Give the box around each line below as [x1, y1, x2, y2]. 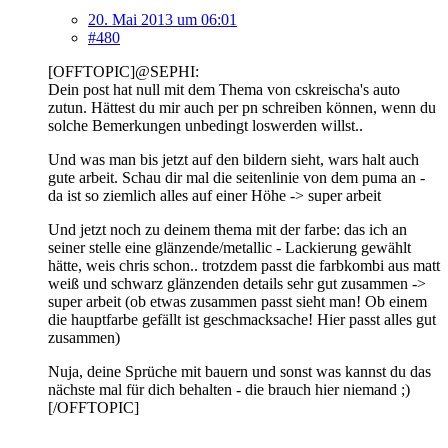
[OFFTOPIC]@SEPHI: [48, 62, 199, 80]
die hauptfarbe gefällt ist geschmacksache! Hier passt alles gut [48, 310, 436, 328]
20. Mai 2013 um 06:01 [88, 10, 237, 28]
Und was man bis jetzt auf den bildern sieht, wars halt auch [48, 150, 419, 168]
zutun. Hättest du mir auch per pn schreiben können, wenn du [48, 98, 436, 116]
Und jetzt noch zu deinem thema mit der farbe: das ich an [48, 220, 407, 238]
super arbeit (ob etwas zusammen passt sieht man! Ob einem [48, 292, 427, 310]
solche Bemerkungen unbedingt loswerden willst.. [48, 116, 363, 134]
